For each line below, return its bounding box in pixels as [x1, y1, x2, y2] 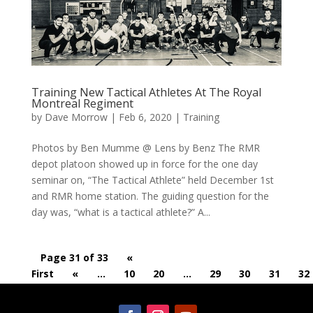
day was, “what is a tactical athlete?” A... [31, 205, 210, 219]
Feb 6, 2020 [118, 110, 172, 124]
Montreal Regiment [31, 96, 133, 112]
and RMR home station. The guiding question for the [31, 189, 269, 203]
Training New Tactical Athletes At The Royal [31, 85, 261, 101]
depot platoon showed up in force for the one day [31, 157, 258, 171]
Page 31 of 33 [40, 251, 108, 265]
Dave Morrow [44, 110, 108, 124]
